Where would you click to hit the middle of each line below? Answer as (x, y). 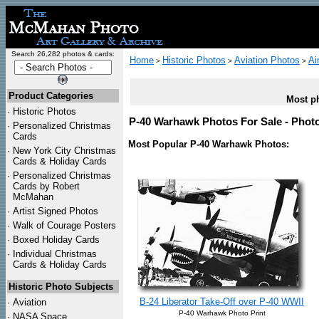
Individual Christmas (55, 254)
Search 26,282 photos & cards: (63, 54)
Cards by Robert (46, 186)
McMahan (33, 197)
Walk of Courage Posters (64, 225)
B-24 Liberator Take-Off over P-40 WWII (222, 302)
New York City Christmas (64, 151)
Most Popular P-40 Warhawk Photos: (209, 144)
